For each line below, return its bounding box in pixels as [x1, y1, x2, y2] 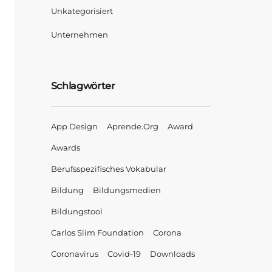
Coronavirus [50, 249, 98, 259]
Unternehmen [50, 30, 108, 39]
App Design [50, 121, 98, 131]
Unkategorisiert [50, 6, 113, 16]
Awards [50, 143, 80, 152]
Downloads [149, 249, 195, 259]
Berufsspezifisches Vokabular [50, 164, 166, 174]
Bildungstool [50, 206, 103, 216]
